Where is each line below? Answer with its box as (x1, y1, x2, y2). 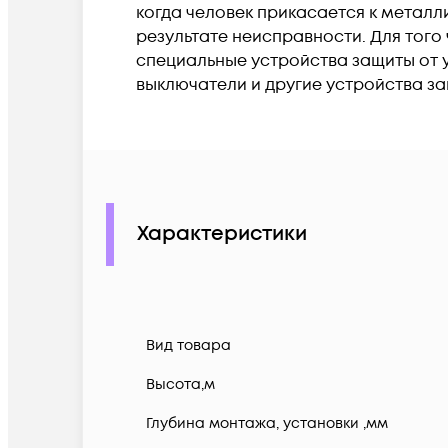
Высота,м (146, 375, 215, 395)
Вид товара (146, 336, 231, 356)
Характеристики (137, 220, 307, 249)
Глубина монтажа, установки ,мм (146, 414, 388, 434)
